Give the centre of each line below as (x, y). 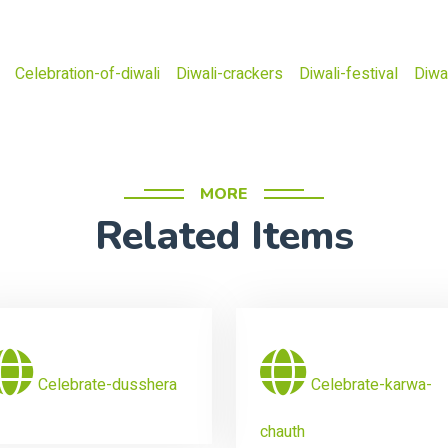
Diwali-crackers (229, 74)
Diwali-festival (348, 74)
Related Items (224, 236)
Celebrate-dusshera (107, 385)
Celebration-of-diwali (87, 74)
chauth (282, 432)
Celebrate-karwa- (371, 385)
